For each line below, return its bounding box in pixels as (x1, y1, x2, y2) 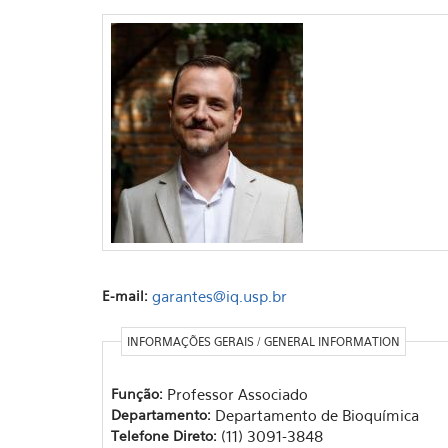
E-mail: (102, 287, 152, 304)
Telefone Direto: (110, 426, 221, 444)
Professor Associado (166, 384, 308, 403)
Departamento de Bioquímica (214, 405, 419, 424)
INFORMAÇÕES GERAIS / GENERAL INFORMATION (126, 334, 400, 349)
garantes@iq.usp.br (152, 287, 287, 305)
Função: (110, 384, 167, 402)
